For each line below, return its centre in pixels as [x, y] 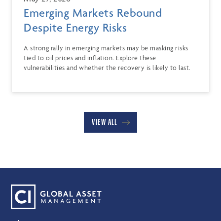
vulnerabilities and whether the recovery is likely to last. [107, 68]
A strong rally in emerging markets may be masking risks [106, 48]
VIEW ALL [104, 122]
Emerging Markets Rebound [93, 13]
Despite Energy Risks [75, 28]
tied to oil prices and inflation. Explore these [90, 58]
